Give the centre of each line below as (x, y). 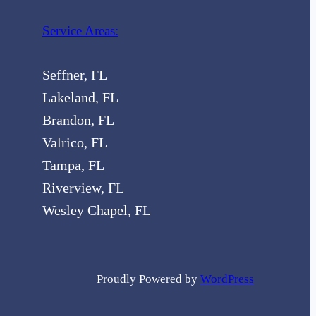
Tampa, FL (73, 165)
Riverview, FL (83, 187)
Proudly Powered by (148, 279)
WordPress (227, 279)
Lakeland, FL (80, 97)
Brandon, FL (78, 120)
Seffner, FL (75, 74)
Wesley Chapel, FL (97, 210)
